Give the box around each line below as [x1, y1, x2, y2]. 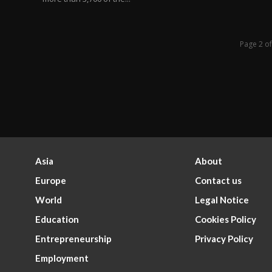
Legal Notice [194, 194, 249, 206]
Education [35, 214, 80, 225]
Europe [35, 175, 67, 186]
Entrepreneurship [35, 233, 112, 245]
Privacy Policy [194, 233, 253, 245]
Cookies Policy [194, 214, 256, 225]
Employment [35, 253, 89, 264]
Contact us [194, 175, 242, 186]
